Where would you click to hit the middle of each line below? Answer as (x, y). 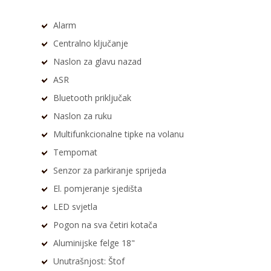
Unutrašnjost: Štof (89, 261)
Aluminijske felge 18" (94, 243)
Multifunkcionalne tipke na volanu (119, 134)
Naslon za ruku (83, 116)
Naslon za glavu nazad (98, 62)
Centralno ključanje (91, 44)
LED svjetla (76, 207)
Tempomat (76, 152)
